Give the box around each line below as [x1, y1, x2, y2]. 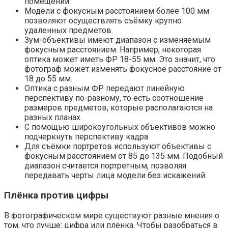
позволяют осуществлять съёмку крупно [24, 16, 182, 26]
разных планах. [24, 112, 82, 123]
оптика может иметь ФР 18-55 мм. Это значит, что [24, 54, 215, 65]
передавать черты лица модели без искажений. [24, 170, 207, 181]
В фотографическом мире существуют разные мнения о [4, 210, 219, 220]
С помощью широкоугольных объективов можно [24, 122, 215, 132]
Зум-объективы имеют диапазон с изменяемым [24, 35, 211, 45]
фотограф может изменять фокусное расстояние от [24, 64, 221, 74]
